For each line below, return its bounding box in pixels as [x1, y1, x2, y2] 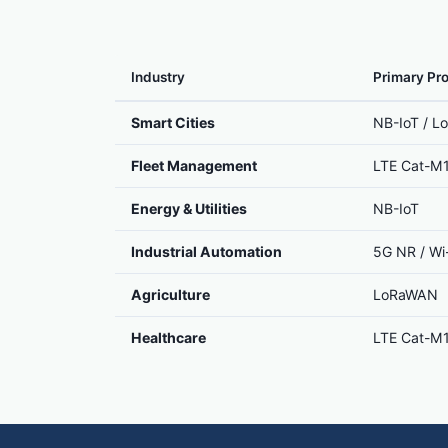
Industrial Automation [131, 243, 282, 260]
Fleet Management [131, 157, 257, 174]
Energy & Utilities [131, 200, 247, 217]
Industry [131, 69, 185, 85]
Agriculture [131, 286, 210, 303]
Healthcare [131, 329, 206, 346]
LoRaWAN [373, 286, 438, 303]
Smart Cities [131, 114, 215, 131]
